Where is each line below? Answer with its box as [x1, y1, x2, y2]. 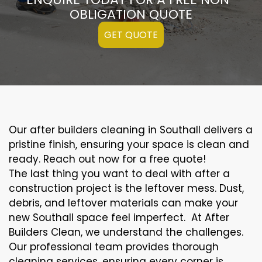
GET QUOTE [104, 28, 158, 42]
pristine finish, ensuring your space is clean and [9, 137, 249, 152]
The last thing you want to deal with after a [9, 167, 230, 181]
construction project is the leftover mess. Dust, [9, 181, 244, 196]
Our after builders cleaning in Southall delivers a [9, 123, 253, 137]
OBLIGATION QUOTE [70, 5, 192, 24]
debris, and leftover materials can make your [9, 196, 238, 211]
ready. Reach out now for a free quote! [9, 152, 206, 167]
